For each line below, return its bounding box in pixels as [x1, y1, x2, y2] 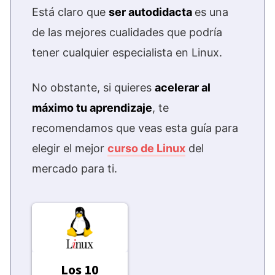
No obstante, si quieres [32, 81, 155, 95]
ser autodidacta [109, 6, 195, 19]
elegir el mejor [32, 142, 107, 155]
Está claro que [32, 6, 109, 19]
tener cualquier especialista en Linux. [32, 46, 222, 60]
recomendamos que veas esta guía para [32, 122, 238, 135]
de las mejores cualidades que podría [32, 26, 222, 39]
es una [195, 6, 228, 19]
